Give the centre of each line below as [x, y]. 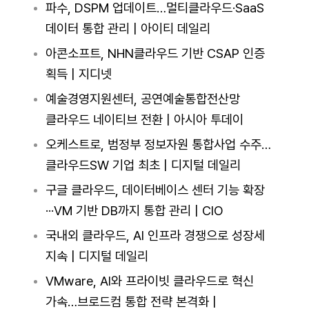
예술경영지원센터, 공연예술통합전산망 [142, 99]
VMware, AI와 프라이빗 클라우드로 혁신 [149, 281]
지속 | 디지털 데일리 [97, 256]
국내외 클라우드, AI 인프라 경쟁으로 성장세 [155, 236]
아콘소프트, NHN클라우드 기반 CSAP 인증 [155, 53]
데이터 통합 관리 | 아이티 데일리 [128, 29]
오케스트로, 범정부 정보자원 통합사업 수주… [158, 144]
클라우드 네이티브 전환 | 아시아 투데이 [144, 120]
